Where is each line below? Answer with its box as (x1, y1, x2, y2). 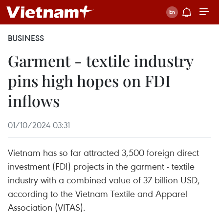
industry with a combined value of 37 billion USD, (8, 174, 200, 186)
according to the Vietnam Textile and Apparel (8, 187, 187, 199)
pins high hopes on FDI (8, 70, 171, 91)
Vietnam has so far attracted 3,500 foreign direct (8, 146, 199, 158)
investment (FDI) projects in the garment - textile (8, 160, 195, 172)
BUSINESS (8, 33, 44, 44)
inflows (8, 90, 60, 111)
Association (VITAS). (8, 201, 86, 213)
